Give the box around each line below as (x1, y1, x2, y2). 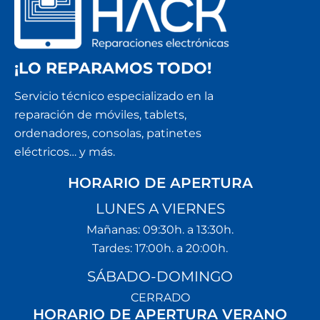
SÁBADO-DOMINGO (87, 268, 233, 285)
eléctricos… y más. (14, 145, 115, 159)
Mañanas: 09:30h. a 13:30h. (86, 223, 234, 236)
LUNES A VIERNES (95, 200, 225, 217)
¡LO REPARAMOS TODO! (14, 59, 211, 78)
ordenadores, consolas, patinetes (14, 126, 201, 140)
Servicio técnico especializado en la (14, 89, 214, 103)
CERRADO (130, 291, 190, 304)
